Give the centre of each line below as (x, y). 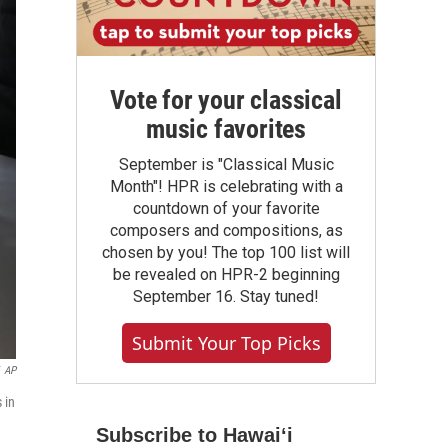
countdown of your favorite (226, 208)
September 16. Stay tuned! (226, 296)
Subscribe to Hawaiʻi (194, 435)
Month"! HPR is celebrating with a (226, 186)
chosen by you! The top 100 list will (226, 252)
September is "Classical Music (226, 164)
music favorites (225, 129)
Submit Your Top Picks (226, 343)
